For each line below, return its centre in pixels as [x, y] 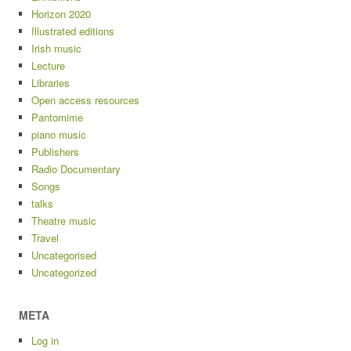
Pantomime [57, 117]
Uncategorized [64, 272]
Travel [45, 238]
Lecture [48, 65]
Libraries [51, 83]
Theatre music [64, 221]
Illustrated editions [73, 31]
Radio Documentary [76, 169]
